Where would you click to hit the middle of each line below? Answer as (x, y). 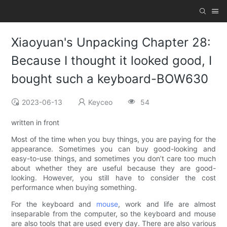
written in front (35, 123)
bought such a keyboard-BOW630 (110, 79)
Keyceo (101, 102)
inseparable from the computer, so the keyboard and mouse (113, 214)
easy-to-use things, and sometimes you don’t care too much (113, 159)
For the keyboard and (54, 204)
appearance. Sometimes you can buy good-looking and (113, 149)
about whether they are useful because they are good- (113, 168)
